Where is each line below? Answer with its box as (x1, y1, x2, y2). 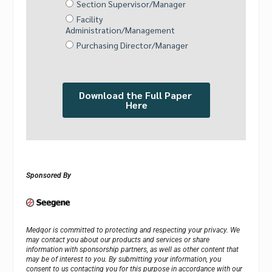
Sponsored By (25, 171, 71, 180)
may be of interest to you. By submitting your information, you (25, 254, 221, 263)
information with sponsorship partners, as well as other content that (25, 245, 239, 254)
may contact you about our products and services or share (25, 235, 209, 244)
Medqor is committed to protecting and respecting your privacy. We (25, 225, 240, 234)
